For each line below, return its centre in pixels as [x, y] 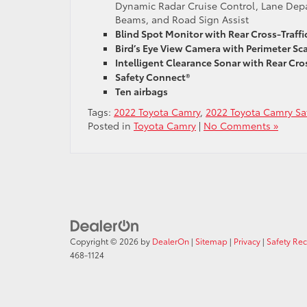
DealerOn [171, 241]
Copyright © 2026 [105, 241]
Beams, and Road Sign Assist [182, 19]
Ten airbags [142, 91]
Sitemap [211, 241]
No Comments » [241, 125]
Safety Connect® [152, 77]
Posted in [111, 125]
